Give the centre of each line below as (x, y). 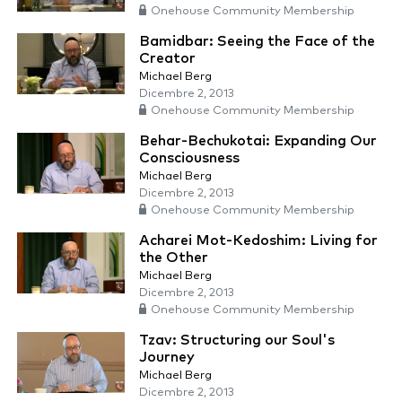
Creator (167, 59)
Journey (167, 358)
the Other (174, 258)
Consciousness (189, 158)
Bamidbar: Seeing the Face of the (257, 42)
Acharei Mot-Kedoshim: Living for (258, 241)
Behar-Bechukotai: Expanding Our (258, 141)
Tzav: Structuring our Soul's (237, 341)
